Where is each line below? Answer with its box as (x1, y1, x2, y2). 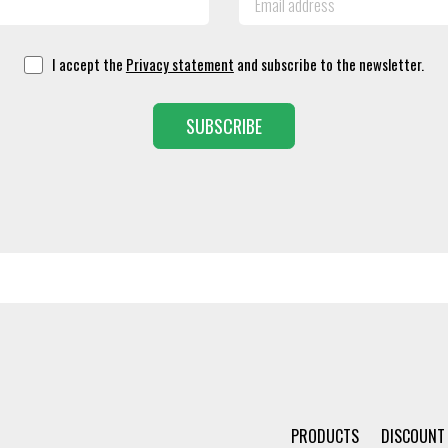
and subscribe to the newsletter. (233, 53, 424, 76)
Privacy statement (125, 53, 234, 76)
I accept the (51, 53, 126, 76)
